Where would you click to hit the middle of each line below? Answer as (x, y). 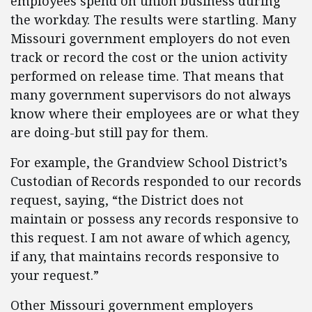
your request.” (55, 275)
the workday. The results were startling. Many (153, 19)
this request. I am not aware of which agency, (150, 237)
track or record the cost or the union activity (149, 57)
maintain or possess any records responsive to (155, 219)
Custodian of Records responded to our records (156, 181)
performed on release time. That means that (147, 76)
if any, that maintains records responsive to (145, 256)
